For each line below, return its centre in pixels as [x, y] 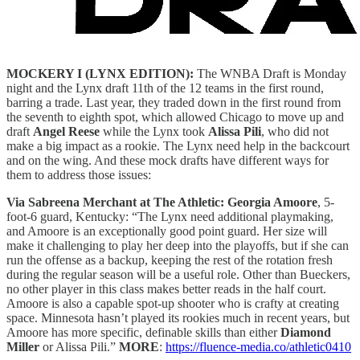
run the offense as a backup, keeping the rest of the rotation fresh [170, 260]
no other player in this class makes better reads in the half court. [166, 288]
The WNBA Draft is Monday [270, 73]
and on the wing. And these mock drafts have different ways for [168, 160]
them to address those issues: [79, 174]
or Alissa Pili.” [79, 346]
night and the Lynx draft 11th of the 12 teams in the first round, [165, 88]
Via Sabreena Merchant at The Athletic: [115, 202]
